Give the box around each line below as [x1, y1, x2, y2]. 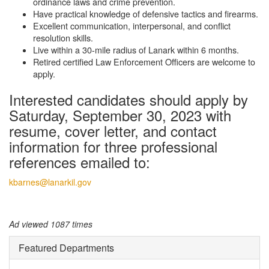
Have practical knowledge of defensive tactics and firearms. [33, 7, 258, 20]
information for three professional [9, 135, 217, 157]
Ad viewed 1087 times [9, 217, 92, 230]
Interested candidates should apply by [9, 88, 248, 110]
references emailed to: [9, 151, 150, 172]
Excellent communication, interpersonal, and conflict [33, 19, 231, 32]
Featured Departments [19, 240, 114, 255]
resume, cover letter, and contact [9, 119, 217, 141]
